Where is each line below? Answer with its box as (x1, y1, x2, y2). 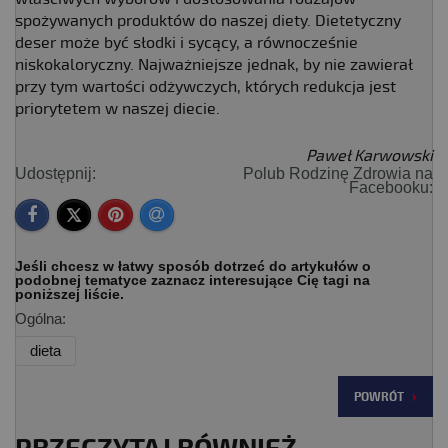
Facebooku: (349, 178, 433, 196)
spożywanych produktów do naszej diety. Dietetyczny (15, 10, 401, 31)
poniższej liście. (15, 286, 124, 303)
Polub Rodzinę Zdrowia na (243, 164, 433, 182)
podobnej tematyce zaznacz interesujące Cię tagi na (15, 272, 370, 289)
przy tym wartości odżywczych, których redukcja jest (15, 76, 396, 97)
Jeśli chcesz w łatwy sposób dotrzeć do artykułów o (15, 258, 371, 275)
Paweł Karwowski (306, 145, 433, 166)
